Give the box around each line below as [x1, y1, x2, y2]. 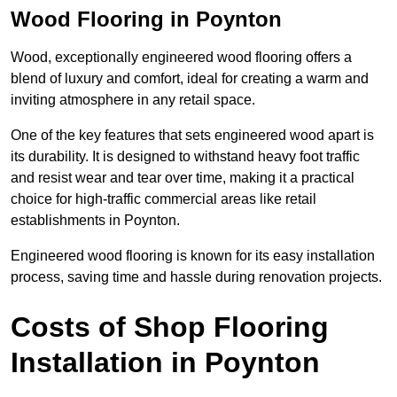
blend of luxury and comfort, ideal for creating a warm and [11, 71, 369, 87]
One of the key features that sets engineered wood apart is [11, 128, 374, 144]
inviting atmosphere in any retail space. [11, 92, 255, 108]
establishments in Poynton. [11, 213, 183, 229]
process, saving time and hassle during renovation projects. [11, 269, 382, 285]
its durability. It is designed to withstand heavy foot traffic [11, 149, 360, 165]
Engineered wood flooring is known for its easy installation [11, 248, 375, 264]
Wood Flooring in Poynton [11, 7, 282, 32]
